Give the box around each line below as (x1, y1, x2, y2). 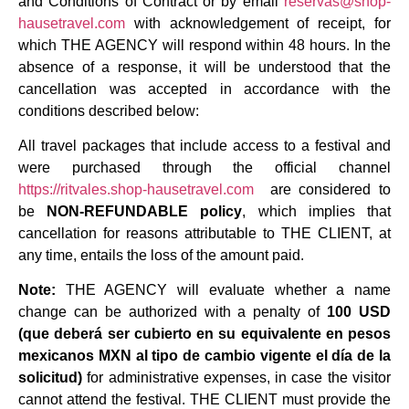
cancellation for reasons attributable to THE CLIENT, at (18, 225, 391, 242)
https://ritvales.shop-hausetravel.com (18, 182, 254, 198)
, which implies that (242, 204, 392, 220)
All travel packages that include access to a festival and (18, 138, 391, 154)
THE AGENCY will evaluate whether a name (56, 282, 391, 299)
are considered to (254, 182, 391, 198)
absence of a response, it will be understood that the (18, 58, 391, 75)
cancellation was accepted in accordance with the (18, 80, 391, 97)
